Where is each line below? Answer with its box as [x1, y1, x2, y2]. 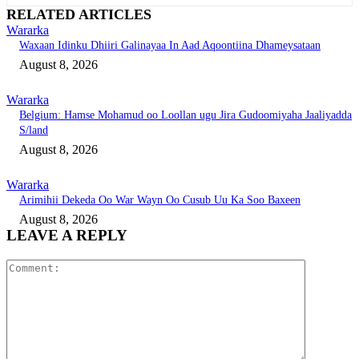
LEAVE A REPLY [6, 227, 127, 244]
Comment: [305, 258, 357, 272]
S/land [19, 124, 48, 137]
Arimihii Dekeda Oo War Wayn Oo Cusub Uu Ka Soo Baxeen [19, 194, 301, 207]
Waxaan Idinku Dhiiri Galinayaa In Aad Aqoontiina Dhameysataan [19, 39, 321, 52]
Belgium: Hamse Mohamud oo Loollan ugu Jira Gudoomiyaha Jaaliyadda [19, 109, 352, 122]
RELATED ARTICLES [6, 6, 151, 23]
